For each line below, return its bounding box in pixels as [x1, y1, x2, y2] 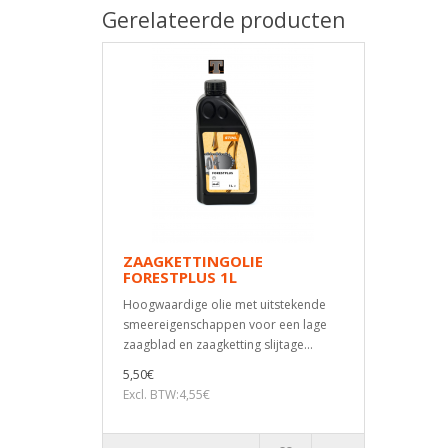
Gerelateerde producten [102, 6, 345, 34]
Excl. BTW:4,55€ [123, 386, 210, 403]
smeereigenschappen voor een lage [123, 316, 327, 333]
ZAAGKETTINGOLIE [123, 251, 263, 271]
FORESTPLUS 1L [123, 267, 237, 287]
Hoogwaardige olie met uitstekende [123, 296, 326, 313]
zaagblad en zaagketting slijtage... [123, 336, 313, 353]
